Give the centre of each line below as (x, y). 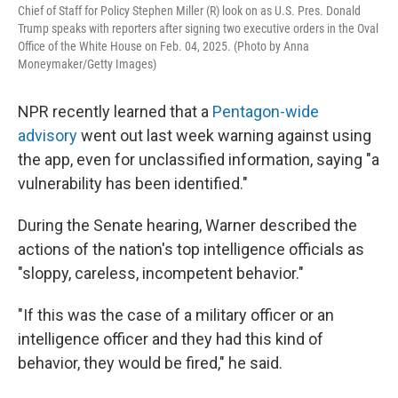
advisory (48, 135)
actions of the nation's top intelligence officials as (191, 249)
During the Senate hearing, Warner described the (187, 225)
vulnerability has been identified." (133, 183)
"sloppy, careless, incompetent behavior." (161, 273)
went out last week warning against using (224, 135)
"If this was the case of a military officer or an (176, 315)
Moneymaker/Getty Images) (87, 64)
